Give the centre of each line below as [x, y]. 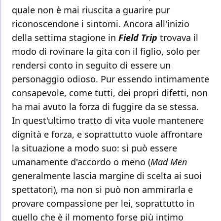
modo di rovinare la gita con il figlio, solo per [106, 52]
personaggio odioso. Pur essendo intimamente [110, 79]
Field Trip [137, 38]
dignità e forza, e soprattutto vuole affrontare [107, 134]
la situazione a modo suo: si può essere [94, 148]
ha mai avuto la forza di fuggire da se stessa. [105, 107]
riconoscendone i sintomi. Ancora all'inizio [101, 24]
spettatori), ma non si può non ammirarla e [102, 190]
